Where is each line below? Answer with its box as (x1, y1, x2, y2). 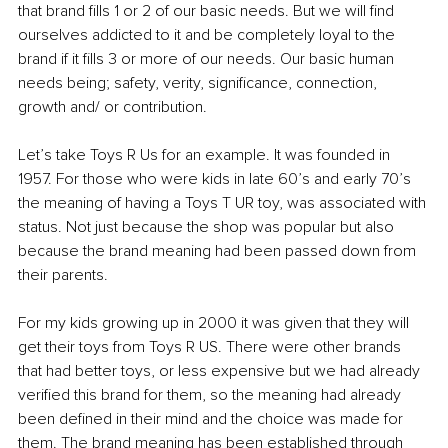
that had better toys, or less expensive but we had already (18, 361, 424, 382)
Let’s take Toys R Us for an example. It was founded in (18, 145, 394, 166)
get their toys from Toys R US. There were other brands (18, 337, 405, 358)
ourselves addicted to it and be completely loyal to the (18, 25, 399, 46)
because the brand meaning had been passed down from (18, 241, 420, 262)
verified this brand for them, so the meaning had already (18, 385, 405, 406)
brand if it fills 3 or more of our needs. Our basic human (18, 49, 398, 70)
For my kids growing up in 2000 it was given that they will (18, 313, 413, 334)
